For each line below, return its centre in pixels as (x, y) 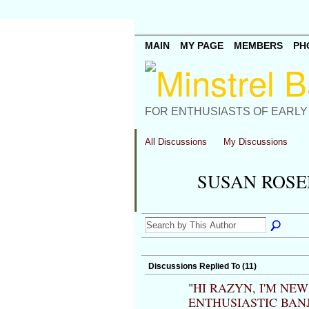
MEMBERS (258, 46)
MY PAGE (201, 46)
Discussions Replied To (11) (202, 267)
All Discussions (176, 142)
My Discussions (256, 142)
